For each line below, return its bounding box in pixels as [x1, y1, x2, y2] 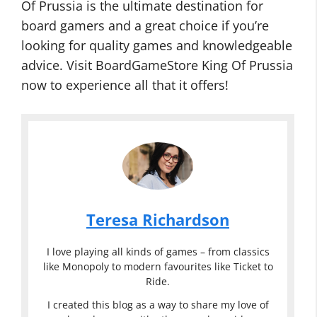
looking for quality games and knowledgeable [21, 37, 292, 54]
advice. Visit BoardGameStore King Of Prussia [21, 57, 293, 74]
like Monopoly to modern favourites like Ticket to [42, 259, 273, 273]
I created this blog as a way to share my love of [47, 297, 269, 311]
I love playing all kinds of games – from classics [46, 244, 270, 258]
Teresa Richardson [86, 209, 229, 230]
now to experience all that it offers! [21, 76, 229, 93]
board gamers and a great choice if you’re [21, 17, 269, 34]
